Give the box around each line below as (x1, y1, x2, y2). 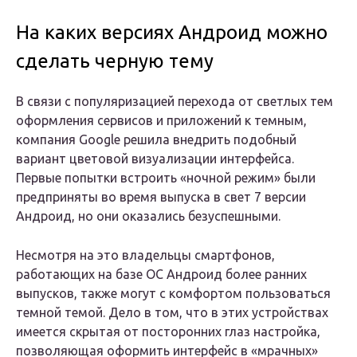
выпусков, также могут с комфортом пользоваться (16, 286, 331, 301)
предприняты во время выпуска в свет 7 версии (16, 190, 306, 205)
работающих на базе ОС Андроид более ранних (16, 267, 307, 282)
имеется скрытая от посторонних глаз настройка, (16, 324, 320, 339)
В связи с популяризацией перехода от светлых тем (16, 94, 333, 109)
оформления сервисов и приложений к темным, (16, 113, 307, 128)
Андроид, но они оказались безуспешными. (16, 209, 280, 224)
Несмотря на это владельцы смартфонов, (16, 248, 275, 263)
